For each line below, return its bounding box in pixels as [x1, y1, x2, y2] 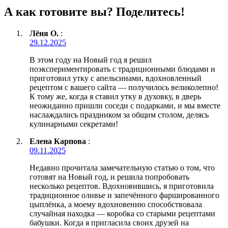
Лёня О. [30, 29, 59, 38]
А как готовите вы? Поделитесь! [4, 5, 185, 19]
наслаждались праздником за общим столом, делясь [30, 110, 209, 120]
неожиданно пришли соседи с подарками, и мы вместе [30, 101, 220, 110]
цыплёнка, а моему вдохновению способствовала [30, 200, 202, 209]
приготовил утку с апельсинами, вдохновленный [30, 74, 202, 83]
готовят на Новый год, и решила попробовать [30, 173, 189, 182]
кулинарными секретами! [30, 120, 118, 129]
